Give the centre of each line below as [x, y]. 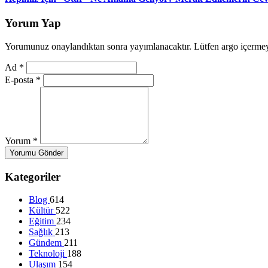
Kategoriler [33, 176]
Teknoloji [48, 254]
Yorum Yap [33, 23]
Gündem [46, 243]
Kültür [42, 211]
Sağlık [42, 232]
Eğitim [42, 221]
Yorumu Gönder [36, 153]
